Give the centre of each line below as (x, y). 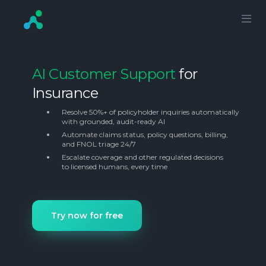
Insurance (65, 93)
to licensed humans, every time (114, 167)
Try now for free (87, 215)
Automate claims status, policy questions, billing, (145, 135)
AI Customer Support (104, 74)
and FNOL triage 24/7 (99, 144)
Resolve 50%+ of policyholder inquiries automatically (150, 112)
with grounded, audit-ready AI (113, 121)
